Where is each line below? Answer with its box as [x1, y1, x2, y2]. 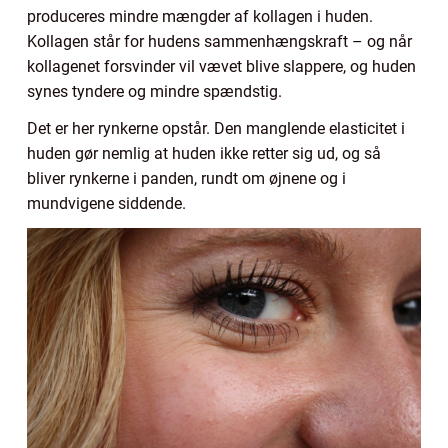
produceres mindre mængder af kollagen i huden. [27, 6, 373, 26]
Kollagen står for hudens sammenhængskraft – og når [27, 31, 412, 51]
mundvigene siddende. [27, 193, 186, 213]
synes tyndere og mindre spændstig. [27, 81, 282, 101]
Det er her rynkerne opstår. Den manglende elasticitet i [27, 118, 405, 138]
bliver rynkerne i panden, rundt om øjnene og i [27, 168, 346, 188]
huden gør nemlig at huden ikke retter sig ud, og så [27, 143, 381, 163]
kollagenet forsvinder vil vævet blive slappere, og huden [27, 56, 416, 76]
